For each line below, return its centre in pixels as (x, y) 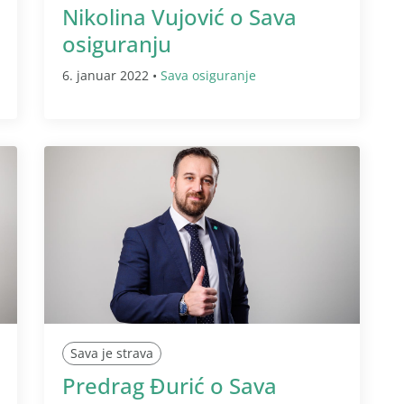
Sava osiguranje (208, 75)
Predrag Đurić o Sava (170, 385)
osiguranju (117, 43)
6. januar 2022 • (111, 75)
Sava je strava (112, 353)
